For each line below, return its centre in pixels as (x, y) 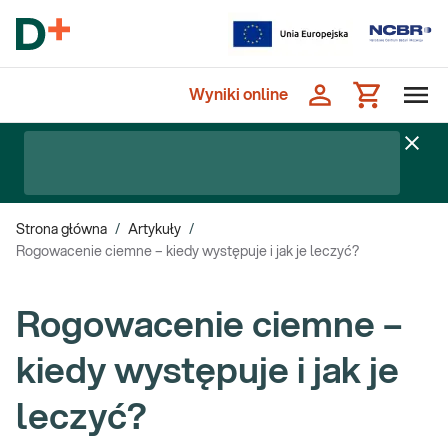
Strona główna (61, 230)
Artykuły (154, 230)
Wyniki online (238, 95)
